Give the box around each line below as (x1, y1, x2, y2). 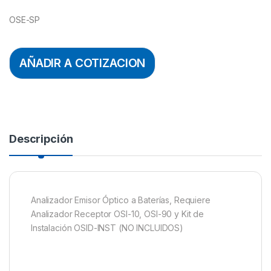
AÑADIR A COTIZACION (19, 56, 146, 71)
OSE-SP (9, 14, 41, 25)
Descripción (9, 132, 73, 145)
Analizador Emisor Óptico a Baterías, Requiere (31, 194, 211, 205)
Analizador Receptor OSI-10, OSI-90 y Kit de (31, 208, 204, 219)
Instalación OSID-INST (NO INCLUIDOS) (31, 222, 183, 233)
